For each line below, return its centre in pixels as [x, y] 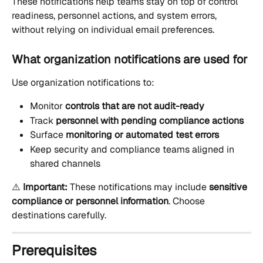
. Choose [188, 201]
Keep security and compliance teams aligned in [133, 149]
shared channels [65, 163]
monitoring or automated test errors [142, 135]
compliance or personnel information [90, 201]
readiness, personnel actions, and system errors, [115, 16]
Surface [48, 135]
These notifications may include [138, 187]
